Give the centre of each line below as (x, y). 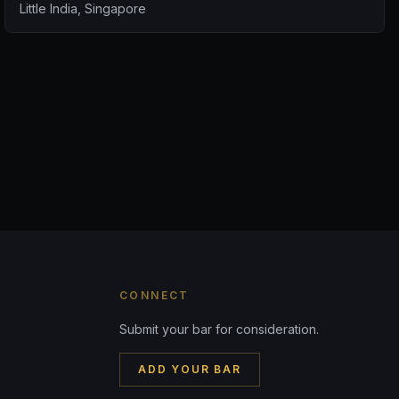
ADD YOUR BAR (190, 369)
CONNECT (155, 295)
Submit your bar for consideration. (219, 329)
